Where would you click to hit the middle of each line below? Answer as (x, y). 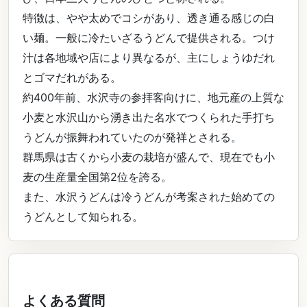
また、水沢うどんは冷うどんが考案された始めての (149, 197)
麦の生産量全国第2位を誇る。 (97, 177)
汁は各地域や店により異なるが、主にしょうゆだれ (149, 58)
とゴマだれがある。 (72, 77)
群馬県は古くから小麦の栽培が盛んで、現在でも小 (149, 157)
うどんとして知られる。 (83, 217)
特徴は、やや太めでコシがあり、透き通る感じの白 (149, 18)
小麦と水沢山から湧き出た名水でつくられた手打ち (149, 117)
